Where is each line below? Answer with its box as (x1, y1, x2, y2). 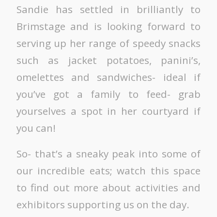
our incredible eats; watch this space (16, 164, 201, 177)
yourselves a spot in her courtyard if (16, 104, 201, 118)
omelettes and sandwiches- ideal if (16, 70, 201, 84)
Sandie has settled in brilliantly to (16, 2, 201, 16)
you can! (16, 121, 56, 135)
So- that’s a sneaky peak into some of (16, 147, 201, 160)
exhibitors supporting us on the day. (16, 198, 189, 211)
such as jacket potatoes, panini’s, (16, 53, 201, 67)
